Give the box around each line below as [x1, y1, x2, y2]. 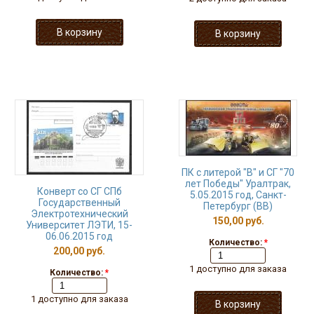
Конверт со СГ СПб [36, 186, 122, 197]
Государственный [38, 197, 121, 208]
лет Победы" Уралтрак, [185, 178, 291, 189]
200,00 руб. [53, 245, 105, 257]
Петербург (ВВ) [203, 200, 273, 212]
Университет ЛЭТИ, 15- [26, 219, 132, 231]
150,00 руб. [212, 215, 264, 226]
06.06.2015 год [46, 231, 113, 242]
